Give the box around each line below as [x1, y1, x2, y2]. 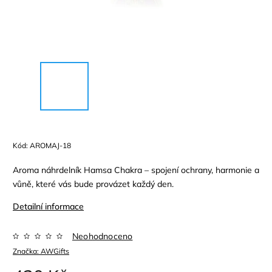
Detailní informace [13, 200, 84, 212]
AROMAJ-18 [30, 140, 71, 150]
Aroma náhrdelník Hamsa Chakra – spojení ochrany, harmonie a [13, 164, 259, 175]
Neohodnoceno [72, 230, 133, 242]
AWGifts [41, 246, 69, 256]
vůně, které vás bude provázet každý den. [13, 178, 174, 189]
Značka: [13, 246, 41, 256]
